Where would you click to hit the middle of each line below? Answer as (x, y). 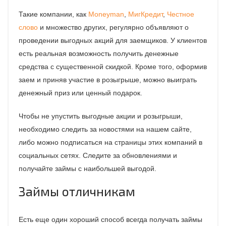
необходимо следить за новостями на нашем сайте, (105, 129)
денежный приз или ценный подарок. (80, 93)
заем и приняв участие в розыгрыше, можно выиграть (108, 80)
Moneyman (106, 14)
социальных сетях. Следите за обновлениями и (98, 156)
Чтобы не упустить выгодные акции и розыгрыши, (101, 116)
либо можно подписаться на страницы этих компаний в (110, 143)
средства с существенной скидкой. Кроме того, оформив (113, 67)
